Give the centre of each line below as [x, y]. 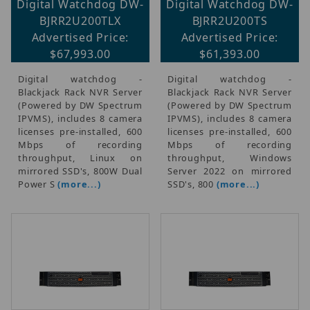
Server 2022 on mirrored [230, 171]
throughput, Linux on [80, 157]
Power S [38, 184]
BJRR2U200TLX [80, 20]
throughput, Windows [230, 157]
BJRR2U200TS [230, 20]
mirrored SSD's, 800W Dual [80, 171]
